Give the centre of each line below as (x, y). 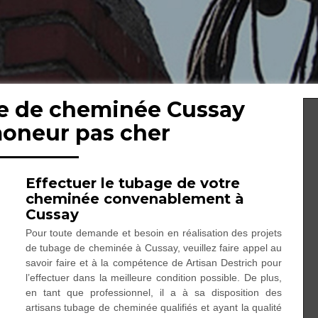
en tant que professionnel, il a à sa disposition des (154, 292)
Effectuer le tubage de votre (132, 183)
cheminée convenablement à (135, 199)
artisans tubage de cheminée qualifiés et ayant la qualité (154, 307)
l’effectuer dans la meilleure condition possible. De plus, (154, 278)
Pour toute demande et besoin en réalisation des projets (154, 233)
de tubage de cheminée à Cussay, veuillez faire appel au (154, 248)
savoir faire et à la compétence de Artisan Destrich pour (154, 263)
